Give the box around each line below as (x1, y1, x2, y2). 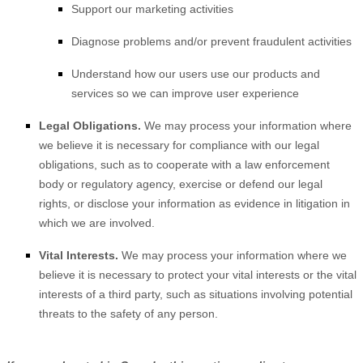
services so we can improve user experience (71, 87, 299, 100)
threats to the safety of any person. (39, 307, 218, 320)
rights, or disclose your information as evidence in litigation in (39, 197, 350, 210)
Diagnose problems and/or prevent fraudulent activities (71, 35, 352, 48)
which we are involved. (39, 216, 155, 229)
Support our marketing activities (71, 2, 233, 15)
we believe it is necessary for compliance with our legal (39, 139, 319, 152)
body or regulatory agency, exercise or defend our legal (39, 177, 322, 190)
